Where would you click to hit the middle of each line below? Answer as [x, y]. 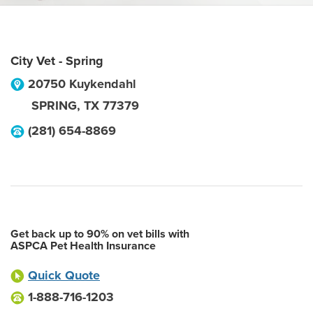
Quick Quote [64, 275]
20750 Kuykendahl [82, 84]
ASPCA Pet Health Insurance [83, 246]
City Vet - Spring [57, 61]
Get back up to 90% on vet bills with [100, 234]
